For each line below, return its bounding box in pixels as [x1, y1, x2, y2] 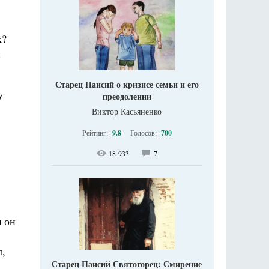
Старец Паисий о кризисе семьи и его [55, 78, 199, 91]
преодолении [102, 90, 151, 103]
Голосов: [130, 128, 159, 138]
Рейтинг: [82, 128, 110, 138]
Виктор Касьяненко [92, 106, 162, 117]
